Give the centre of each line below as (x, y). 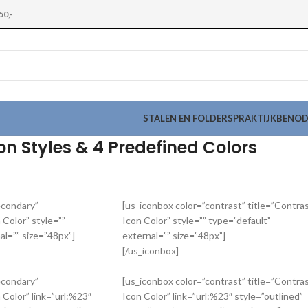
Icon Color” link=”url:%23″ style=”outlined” (213, 296)
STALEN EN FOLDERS (188, 118)
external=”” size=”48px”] (174, 235)
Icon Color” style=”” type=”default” (197, 220)
